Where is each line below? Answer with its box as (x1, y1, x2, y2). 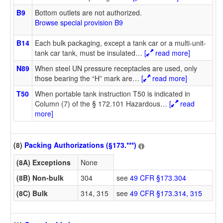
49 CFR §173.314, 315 (130, 188, 202, 198)
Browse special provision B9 (35, 17, 123, 27)
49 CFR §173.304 (130, 172, 186, 183)
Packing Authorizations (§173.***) (24, 140, 136, 150)
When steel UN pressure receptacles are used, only (35, 63, 197, 73)
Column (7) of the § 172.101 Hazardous (35, 98, 160, 109)
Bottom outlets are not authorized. (35, 7, 142, 17)
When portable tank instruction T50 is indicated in (35, 88, 190, 99)
